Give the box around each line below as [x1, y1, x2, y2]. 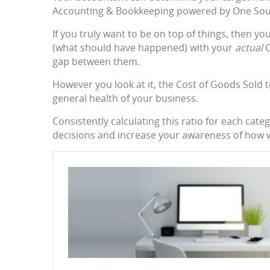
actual [235, 41, 263, 55]
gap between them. [52, 55, 140, 69]
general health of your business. [52, 92, 198, 105]
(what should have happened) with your [52, 41, 235, 55]
